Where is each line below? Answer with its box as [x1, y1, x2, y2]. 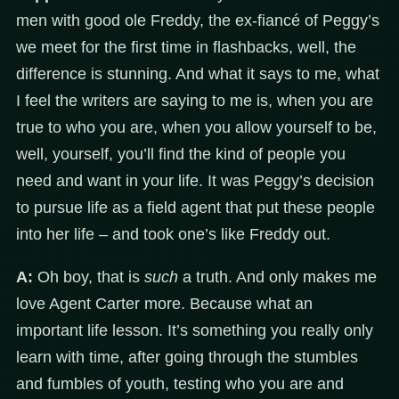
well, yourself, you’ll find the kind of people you [16, 145, 346, 164]
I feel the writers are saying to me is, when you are [16, 92, 373, 110]
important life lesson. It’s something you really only [16, 322, 373, 340]
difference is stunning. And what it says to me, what [16, 65, 379, 84]
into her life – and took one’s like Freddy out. [16, 225, 330, 244]
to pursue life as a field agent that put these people [16, 199, 375, 217]
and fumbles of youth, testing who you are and [16, 375, 344, 394]
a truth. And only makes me [178, 268, 377, 287]
